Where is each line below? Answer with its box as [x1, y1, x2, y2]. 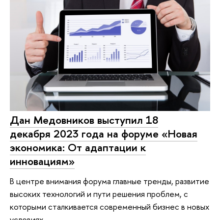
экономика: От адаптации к [10, 139, 146, 155]
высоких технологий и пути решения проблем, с [10, 188, 188, 199]
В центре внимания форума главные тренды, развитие [10, 175, 209, 187]
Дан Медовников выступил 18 [10, 112, 158, 127]
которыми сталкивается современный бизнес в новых [10, 200, 209, 212]
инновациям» [10, 153, 75, 168]
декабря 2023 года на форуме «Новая [10, 126, 197, 141]
